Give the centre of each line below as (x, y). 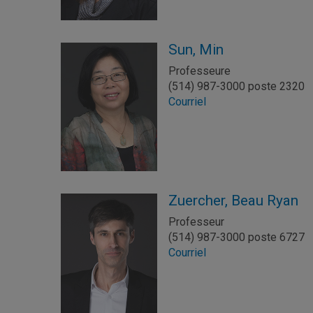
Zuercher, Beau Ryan (234, 200)
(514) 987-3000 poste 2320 (237, 86)
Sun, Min (196, 49)
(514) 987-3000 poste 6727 (237, 237)
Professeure (200, 71)
